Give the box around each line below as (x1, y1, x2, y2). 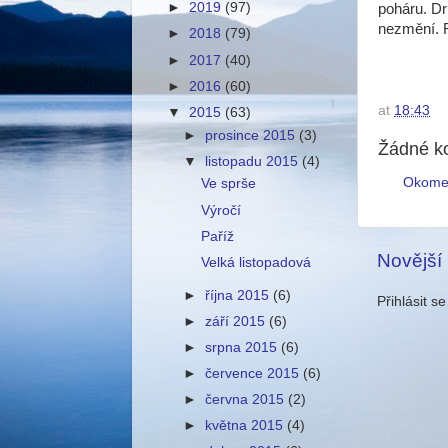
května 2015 (205, 418, 288, 434)
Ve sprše (200, 176, 256, 192)
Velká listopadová (200, 254, 311, 270)
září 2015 (205, 313, 270, 329)
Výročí (200, 202, 241, 218)
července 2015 (205, 366, 304, 381)
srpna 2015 (205, 339, 282, 355)
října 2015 (205, 287, 274, 303)
